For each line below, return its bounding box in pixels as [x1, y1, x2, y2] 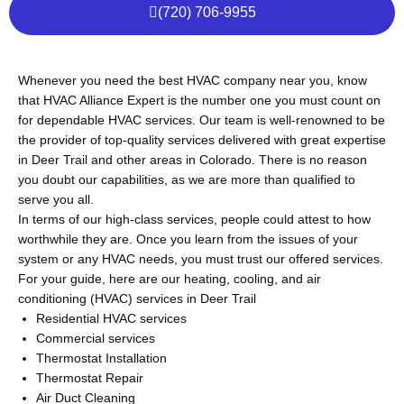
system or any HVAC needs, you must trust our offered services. [18, 252, 383, 266]
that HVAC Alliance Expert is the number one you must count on [18, 94, 381, 107]
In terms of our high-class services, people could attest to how [18, 213, 371, 226]
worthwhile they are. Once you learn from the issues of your [18, 233, 358, 246]
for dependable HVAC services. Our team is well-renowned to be [18, 114, 385, 127]
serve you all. [18, 193, 94, 207]
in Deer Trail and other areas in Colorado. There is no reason [18, 153, 367, 167]
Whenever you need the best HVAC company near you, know [18, 74, 367, 87]
